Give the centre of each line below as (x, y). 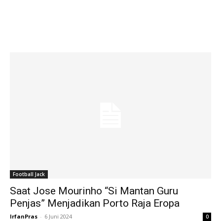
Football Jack (29, 174)
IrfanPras (24, 216)
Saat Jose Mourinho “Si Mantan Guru (94, 191)
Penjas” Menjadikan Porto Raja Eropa (95, 203)
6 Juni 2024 (58, 216)
